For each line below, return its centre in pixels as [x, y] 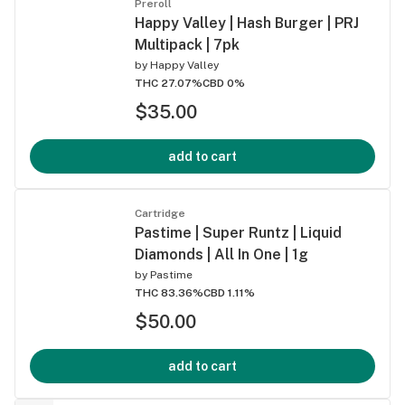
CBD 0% [224, 83]
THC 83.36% [169, 292]
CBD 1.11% [229, 292]
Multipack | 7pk [187, 44]
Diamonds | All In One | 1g [221, 254]
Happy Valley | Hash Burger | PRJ [247, 23]
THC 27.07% [169, 83]
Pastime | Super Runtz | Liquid [238, 232]
